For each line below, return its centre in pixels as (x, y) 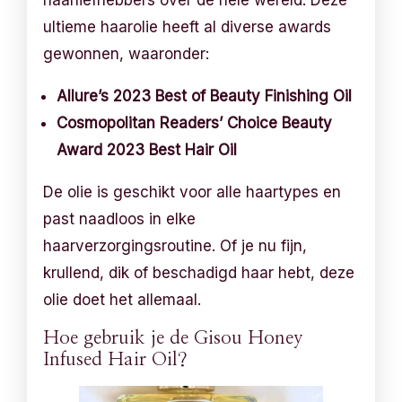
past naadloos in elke (120, 218)
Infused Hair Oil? (116, 359)
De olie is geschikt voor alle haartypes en (192, 192)
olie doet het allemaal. (122, 299)
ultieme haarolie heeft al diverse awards (188, 26)
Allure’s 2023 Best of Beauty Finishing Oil (205, 96)
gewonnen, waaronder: (127, 53)
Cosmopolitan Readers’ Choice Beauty (195, 122)
